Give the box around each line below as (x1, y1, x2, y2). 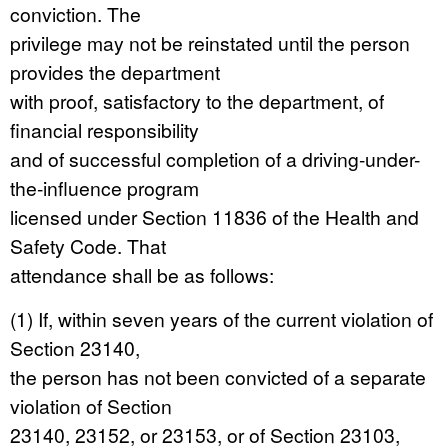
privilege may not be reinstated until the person (10, 29, 410, 56)
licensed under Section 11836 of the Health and (10, 203, 419, 230)
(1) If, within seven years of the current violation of (10, 305, 433, 332)
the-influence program (10, 174, 199, 201)
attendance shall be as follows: (10, 261, 274, 288)
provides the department (10, 58, 220, 85)
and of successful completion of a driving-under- (10, 145, 420, 172)
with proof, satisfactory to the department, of (10, 87, 384, 114)
